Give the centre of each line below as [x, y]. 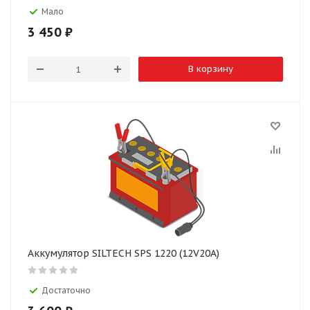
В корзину [210, 69]
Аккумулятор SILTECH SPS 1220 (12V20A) [124, 253]
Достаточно [66, 290]
